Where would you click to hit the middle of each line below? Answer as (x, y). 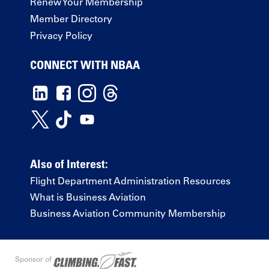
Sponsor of (34, 259)
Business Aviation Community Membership (128, 213)
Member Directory (71, 19)
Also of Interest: (69, 164)
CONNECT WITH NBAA (85, 65)
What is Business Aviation (88, 197)
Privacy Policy (61, 36)
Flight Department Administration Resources (130, 180)
